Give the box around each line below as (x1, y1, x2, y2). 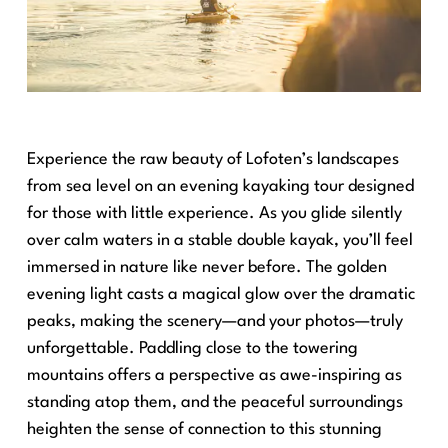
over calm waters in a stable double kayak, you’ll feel (27, 231, 413, 249)
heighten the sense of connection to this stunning (27, 420, 382, 438)
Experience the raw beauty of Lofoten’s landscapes (27, 150, 399, 168)
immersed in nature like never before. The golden (27, 258, 387, 276)
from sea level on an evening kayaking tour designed (27, 177, 414, 195)
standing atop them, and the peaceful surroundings (27, 393, 403, 411)
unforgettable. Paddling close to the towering (27, 339, 358, 357)
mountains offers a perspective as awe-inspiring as (27, 366, 402, 384)
